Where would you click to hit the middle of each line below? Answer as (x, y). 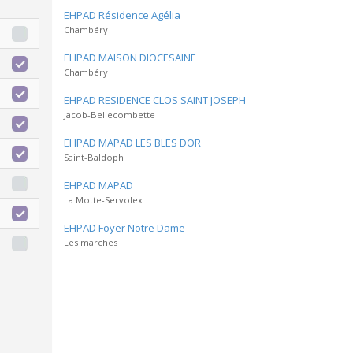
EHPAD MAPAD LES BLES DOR (132, 143)
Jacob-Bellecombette (110, 115)
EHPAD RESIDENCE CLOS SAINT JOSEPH (155, 100)
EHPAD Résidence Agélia (122, 15)
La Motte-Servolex (103, 200)
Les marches (91, 242)
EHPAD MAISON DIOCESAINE (130, 58)
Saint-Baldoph (94, 157)
